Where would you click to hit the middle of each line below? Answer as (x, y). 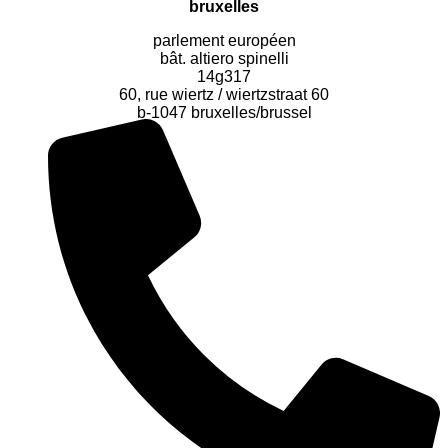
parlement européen (224, 41)
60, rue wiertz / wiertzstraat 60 (224, 95)
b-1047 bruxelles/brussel (224, 113)
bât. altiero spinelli (224, 59)
